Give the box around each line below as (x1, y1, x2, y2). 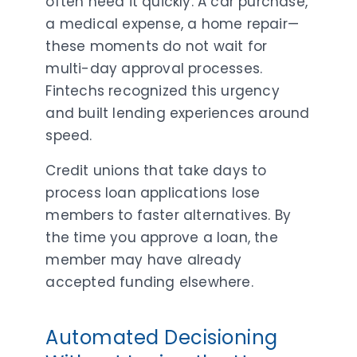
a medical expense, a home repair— (45, 14, 300, 33)
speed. (45, 125, 92, 145)
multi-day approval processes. (45, 58, 263, 78)
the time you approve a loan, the (45, 227, 278, 247)
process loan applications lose (45, 182, 261, 202)
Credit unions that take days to (45, 160, 267, 180)
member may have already (45, 249, 242, 269)
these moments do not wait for (45, 36, 268, 56)
